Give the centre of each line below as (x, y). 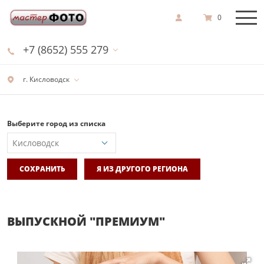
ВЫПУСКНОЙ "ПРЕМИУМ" (86, 221)
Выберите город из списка (56, 123)
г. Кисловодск (45, 79)
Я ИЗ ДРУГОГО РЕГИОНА (142, 169)
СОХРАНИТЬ (42, 169)
